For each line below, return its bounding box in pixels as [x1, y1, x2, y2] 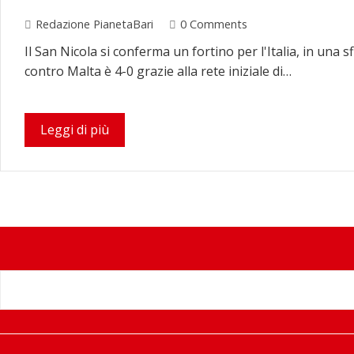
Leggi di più [40, 120, 109, 138]
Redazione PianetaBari [36, 16, 153, 32]
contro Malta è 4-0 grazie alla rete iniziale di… [24, 62, 292, 80]
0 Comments [180, 16, 247, 32]
